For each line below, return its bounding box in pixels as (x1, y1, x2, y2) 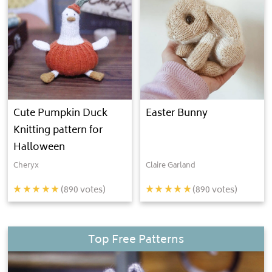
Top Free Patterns (88, 230, 184, 250)
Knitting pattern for (13, 122, 103, 140)
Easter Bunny (145, 105, 208, 123)
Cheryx (13, 160, 39, 173)
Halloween (13, 139, 66, 157)
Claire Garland (145, 160, 195, 173)
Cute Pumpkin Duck (13, 105, 108, 123)
